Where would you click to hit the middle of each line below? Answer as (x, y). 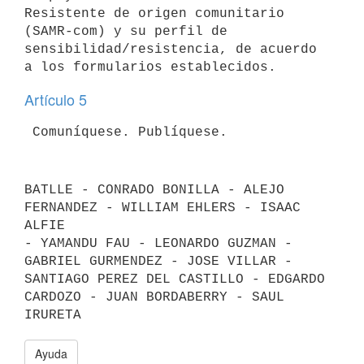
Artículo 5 (56, 99)
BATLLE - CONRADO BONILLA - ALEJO (154, 190)
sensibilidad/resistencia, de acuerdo (171, 49)
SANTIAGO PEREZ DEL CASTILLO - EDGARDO (175, 279)
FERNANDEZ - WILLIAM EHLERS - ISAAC (162, 208)
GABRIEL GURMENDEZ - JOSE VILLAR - (158, 261)
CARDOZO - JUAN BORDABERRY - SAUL (154, 297)
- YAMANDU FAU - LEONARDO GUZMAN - (158, 243)
